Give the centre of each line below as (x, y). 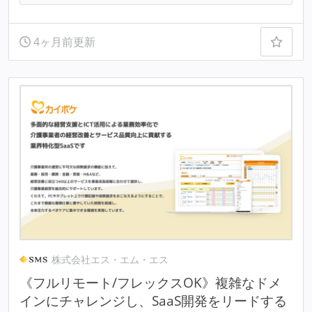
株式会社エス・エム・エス (110, 259)
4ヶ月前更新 (63, 42)
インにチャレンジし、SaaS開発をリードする (153, 300)
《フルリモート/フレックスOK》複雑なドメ (150, 282)
